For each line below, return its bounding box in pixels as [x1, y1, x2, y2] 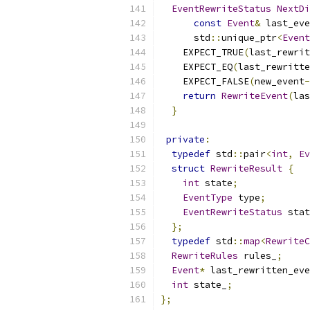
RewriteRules [172, 250, 238, 262]
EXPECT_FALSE [161, 75, 249, 87]
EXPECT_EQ [161, 61, 232, 73]
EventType [183, 192, 232, 203]
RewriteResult [210, 163, 282, 174]
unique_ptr [221, 32, 277, 44]
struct [172, 163, 205, 174]
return [183, 90, 216, 102]
